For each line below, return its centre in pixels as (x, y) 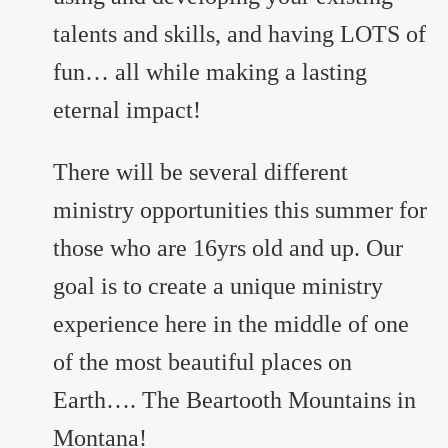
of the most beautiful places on (202, 362)
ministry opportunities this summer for (239, 210)
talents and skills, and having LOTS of (239, 34)
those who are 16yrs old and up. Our (227, 248)
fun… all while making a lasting (209, 72)
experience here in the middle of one (230, 324)
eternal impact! (126, 110)
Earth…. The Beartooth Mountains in (234, 400)
